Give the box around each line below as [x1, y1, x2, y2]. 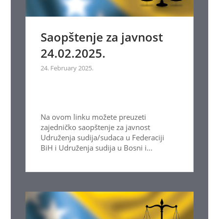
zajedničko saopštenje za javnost [41, 122, 151, 132]
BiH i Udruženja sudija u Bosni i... [41, 143, 153, 153]
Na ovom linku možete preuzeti [41, 112, 147, 122]
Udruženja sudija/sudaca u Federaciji [41, 132, 165, 143]
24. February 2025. [41, 64, 94, 73]
